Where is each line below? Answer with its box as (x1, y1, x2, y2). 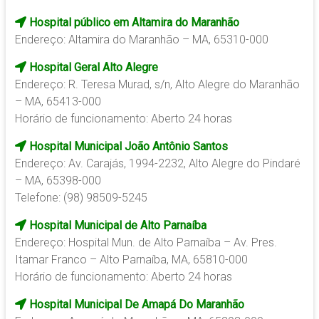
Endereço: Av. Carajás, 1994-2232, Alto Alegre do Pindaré (14, 157, 300, 171)
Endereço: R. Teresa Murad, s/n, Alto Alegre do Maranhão (14, 78, 300, 92)
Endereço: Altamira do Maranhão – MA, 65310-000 (14, 33, 268, 47)
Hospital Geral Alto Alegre (26, 61, 158, 75)
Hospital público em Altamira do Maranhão (26, 16, 239, 30)
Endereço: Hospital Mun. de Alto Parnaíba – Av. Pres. (14, 236, 277, 250)
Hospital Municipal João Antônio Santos (26, 140, 228, 154)
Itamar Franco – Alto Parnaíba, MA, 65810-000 (14, 253, 248, 267)
